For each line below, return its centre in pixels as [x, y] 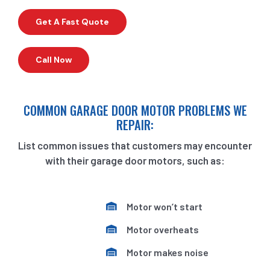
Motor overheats [162, 229]
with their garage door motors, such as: [135, 160]
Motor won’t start [164, 206]
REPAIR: [135, 124]
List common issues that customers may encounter [135, 145]
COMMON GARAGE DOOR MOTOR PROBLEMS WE [135, 110]
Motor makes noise [167, 252]
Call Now [53, 59]
